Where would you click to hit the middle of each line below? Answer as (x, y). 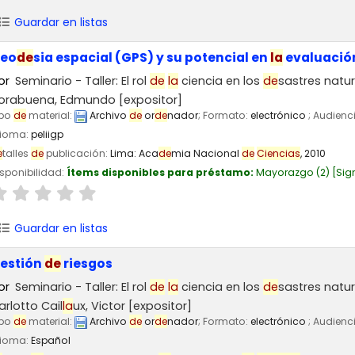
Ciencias (279, 154)
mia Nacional (206, 154)
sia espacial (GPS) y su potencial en (152, 57)
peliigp (47, 135)
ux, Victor (99, 306)
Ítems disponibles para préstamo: (161, 173)
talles (17, 154)
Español (51, 341)
